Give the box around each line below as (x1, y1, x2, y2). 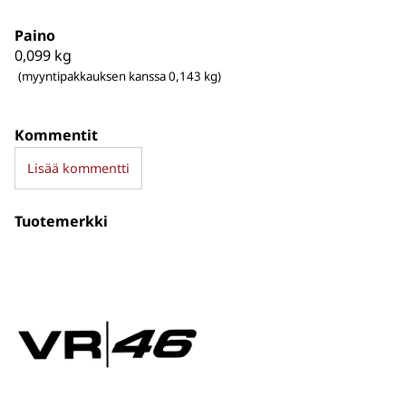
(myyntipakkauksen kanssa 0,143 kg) (18, 67, 221, 84)
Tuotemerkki (14, 210, 108, 231)
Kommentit (14, 124, 98, 145)
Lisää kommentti (26, 159, 130, 177)
